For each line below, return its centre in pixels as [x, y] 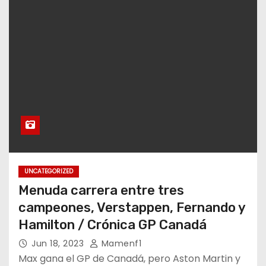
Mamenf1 [120, 243]
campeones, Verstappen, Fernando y [132, 207]
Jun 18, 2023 [59, 243]
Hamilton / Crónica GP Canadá [113, 224]
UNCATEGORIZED [49, 171]
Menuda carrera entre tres [101, 190]
